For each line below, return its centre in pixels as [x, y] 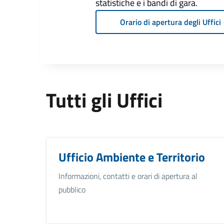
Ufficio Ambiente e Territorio [132, 157]
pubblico [72, 189]
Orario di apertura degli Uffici [170, 22]
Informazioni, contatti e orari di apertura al [128, 176]
